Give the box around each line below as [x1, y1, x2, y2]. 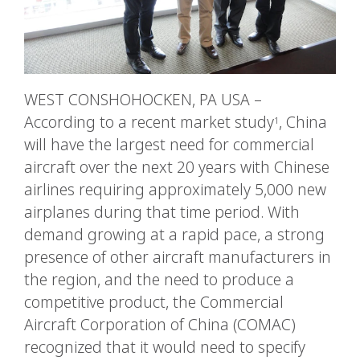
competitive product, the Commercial [24, 291, 284, 313]
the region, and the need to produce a [24, 268, 294, 290]
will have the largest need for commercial [24, 133, 314, 155]
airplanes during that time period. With [24, 201, 300, 223]
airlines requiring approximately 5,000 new [24, 178, 326, 200]
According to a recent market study [24, 111, 274, 133]
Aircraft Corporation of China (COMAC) [24, 313, 296, 335]
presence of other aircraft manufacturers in [24, 246, 331, 268]
